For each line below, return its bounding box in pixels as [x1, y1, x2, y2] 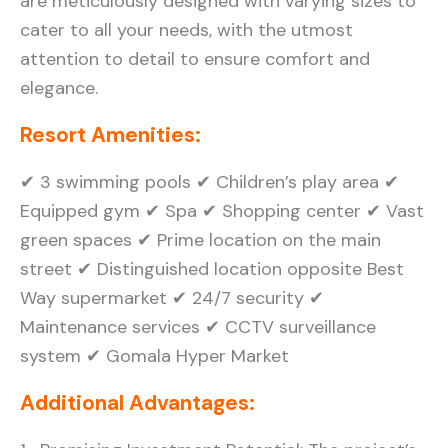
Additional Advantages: [20, 388, 255, 417]
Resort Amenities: [20, 120, 201, 149]
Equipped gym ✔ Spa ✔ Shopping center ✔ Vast [20, 198, 424, 223]
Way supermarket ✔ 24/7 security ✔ [20, 285, 324, 310]
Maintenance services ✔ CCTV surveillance [20, 314, 376, 339]
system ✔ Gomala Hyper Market [20, 343, 289, 368]
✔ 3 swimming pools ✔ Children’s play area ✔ [20, 169, 399, 194]
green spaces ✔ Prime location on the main [20, 227, 381, 252]
